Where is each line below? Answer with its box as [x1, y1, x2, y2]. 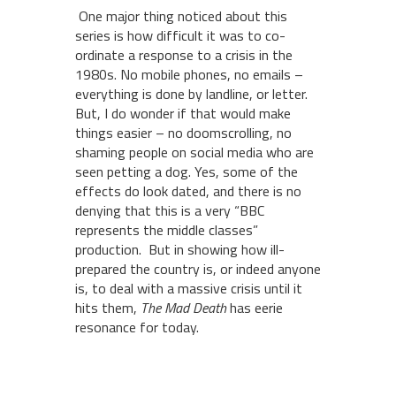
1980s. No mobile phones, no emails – [75, 63, 303, 85]
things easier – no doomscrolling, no [75, 121, 292, 143]
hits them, [75, 296, 141, 318]
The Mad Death [141, 296, 226, 318]
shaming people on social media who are [75, 141, 314, 163]
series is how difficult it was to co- [75, 24, 286, 46]
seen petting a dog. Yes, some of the [75, 160, 298, 182]
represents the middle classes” [75, 218, 258, 240]
